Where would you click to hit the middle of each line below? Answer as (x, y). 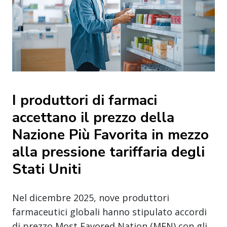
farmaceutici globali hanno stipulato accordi (109, 212)
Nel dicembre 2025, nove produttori (91, 197)
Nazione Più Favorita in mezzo (110, 135)
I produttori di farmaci (85, 100)
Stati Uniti (47, 169)
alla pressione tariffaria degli (108, 152)
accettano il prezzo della (93, 117)
